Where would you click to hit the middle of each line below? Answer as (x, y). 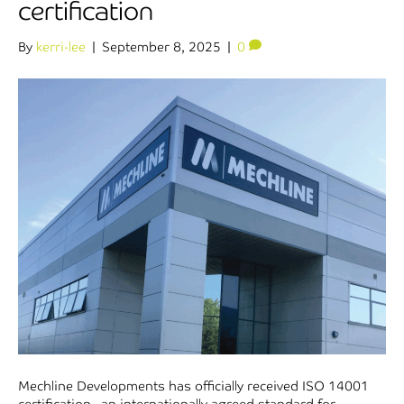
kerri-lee (61, 47)
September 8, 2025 (161, 47)
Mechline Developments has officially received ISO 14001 (193, 386)
